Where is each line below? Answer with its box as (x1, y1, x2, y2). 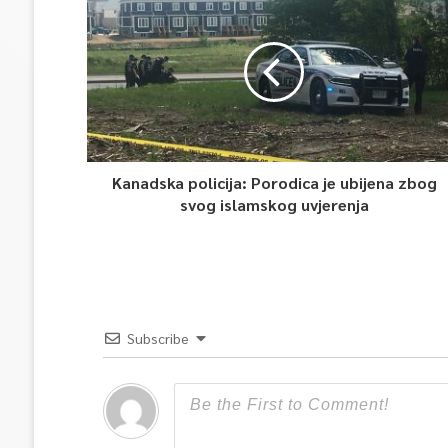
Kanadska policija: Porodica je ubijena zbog (111, 172, 437, 193)
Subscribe (126, 329, 189, 347)
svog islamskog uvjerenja (179, 194, 369, 215)
